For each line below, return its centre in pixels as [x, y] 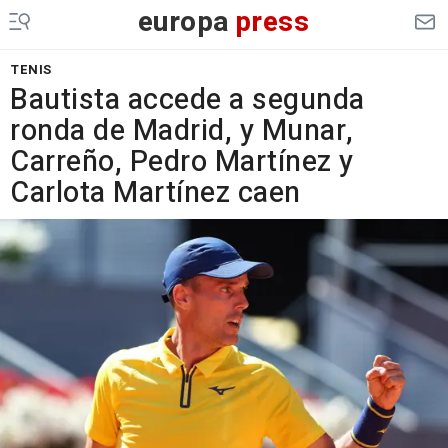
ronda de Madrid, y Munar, [182, 131]
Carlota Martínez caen [155, 193]
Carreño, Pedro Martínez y [182, 162]
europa [183, 22]
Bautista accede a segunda [187, 100]
